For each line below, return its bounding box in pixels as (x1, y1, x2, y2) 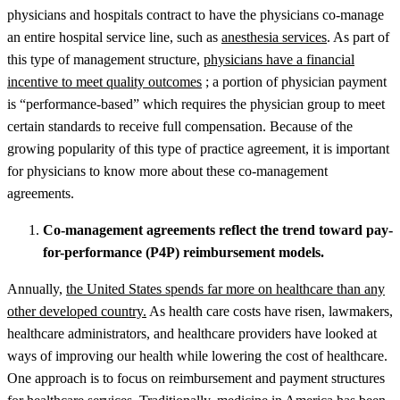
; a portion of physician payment (202, 73, 387, 89)
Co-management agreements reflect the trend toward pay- (43, 221, 393, 237)
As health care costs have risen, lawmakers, (146, 303, 393, 319)
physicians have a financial (204, 51, 354, 67)
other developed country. (7, 303, 146, 319)
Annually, (7, 280, 66, 296)
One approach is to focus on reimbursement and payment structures (7, 370, 385, 386)
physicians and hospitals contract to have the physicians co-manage (7, 6, 384, 22)
